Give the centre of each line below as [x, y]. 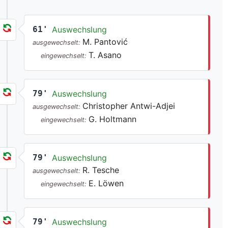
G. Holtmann [113, 119]
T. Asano [105, 55]
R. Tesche [101, 170]
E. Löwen [106, 183]
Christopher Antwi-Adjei [129, 106]
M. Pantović [105, 42]
